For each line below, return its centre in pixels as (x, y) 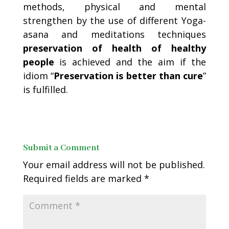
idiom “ (38, 75)
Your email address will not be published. (114, 164)
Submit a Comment (61, 148)
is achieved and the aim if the (130, 62)
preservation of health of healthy (114, 48)
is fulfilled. (45, 89)
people (38, 62)
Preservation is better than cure (129, 75)
